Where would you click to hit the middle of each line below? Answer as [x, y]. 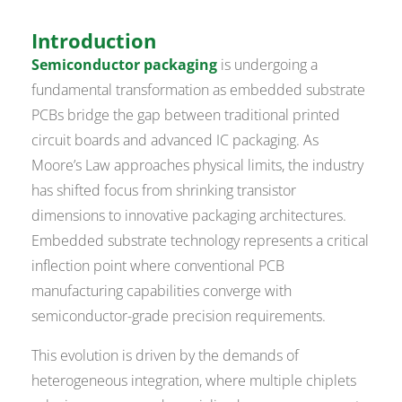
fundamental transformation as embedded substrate [199, 89]
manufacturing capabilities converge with [162, 290]
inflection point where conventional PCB [158, 265]
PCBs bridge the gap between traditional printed [186, 114]
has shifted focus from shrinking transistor [164, 190]
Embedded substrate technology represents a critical [201, 240]
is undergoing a [268, 64]
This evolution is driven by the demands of [166, 355]
